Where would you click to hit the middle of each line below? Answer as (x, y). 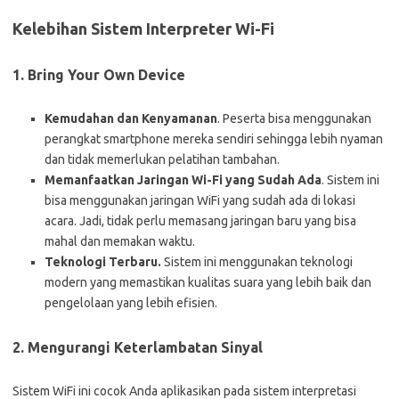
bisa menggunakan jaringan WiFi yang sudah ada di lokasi (200, 200)
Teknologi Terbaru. (103, 261)
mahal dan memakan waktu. (120, 241)
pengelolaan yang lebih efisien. (131, 302)
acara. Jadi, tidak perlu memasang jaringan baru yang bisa (200, 220)
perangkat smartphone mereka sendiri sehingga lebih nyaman (214, 138)
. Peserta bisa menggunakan (294, 118)
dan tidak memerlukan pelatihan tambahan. (162, 159)
